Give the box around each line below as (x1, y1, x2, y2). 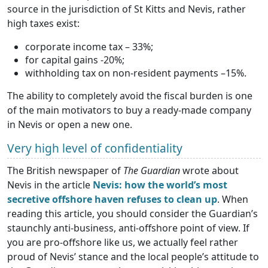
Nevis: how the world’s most (93, 178, 227, 192)
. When (217, 193, 248, 206)
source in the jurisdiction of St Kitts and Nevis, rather (7, 2, 246, 16)
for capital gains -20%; (25, 53, 124, 67)
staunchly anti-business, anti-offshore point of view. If (7, 221, 249, 235)
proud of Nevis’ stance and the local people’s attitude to (7, 250, 259, 264)
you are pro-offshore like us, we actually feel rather (7, 236, 238, 249)
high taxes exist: (7, 17, 80, 31)
